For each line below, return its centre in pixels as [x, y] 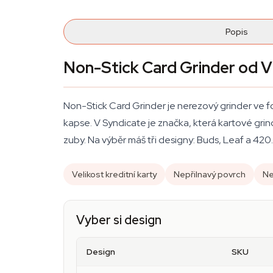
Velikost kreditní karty [114, 174]
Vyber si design [119, 220]
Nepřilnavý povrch [210, 174]
